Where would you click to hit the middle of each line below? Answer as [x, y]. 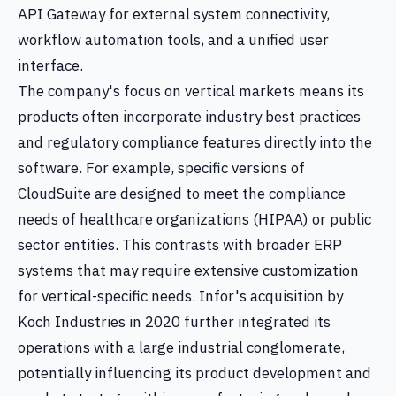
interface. [50, 65]
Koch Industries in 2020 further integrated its [174, 322]
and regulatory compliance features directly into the [195, 142]
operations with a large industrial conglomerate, [181, 347]
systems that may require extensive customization [188, 270]
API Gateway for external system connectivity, [174, 14]
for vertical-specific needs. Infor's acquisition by [180, 296]
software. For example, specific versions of [161, 168]
